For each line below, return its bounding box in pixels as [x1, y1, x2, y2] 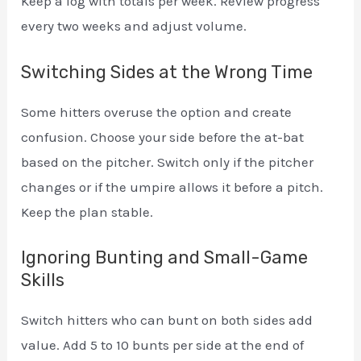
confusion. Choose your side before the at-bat [21, 128, 305, 145]
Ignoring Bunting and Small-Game [21, 246, 309, 268]
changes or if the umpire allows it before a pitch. [21, 178, 324, 195]
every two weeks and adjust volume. [21, 18, 247, 35]
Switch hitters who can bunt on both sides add [21, 311, 313, 328]
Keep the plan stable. [21, 203, 154, 220]
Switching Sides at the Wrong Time [21, 60, 313, 83]
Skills [21, 268, 65, 291]
